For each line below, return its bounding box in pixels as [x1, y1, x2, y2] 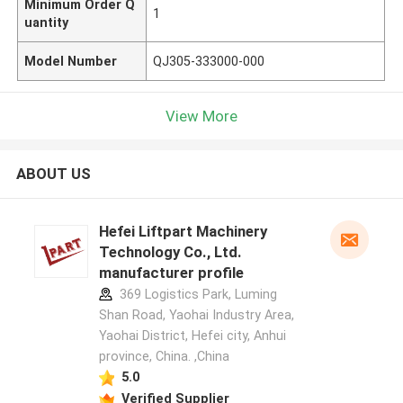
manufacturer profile [98, 264, 244, 282]
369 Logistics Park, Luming [115, 287, 277, 302]
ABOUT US [15, 165, 91, 184]
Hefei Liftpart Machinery [98, 222, 267, 241]
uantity [24, 14, 69, 30]
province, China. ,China [98, 349, 229, 364]
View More [166, 106, 237, 125]
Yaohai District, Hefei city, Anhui [98, 328, 286, 344]
